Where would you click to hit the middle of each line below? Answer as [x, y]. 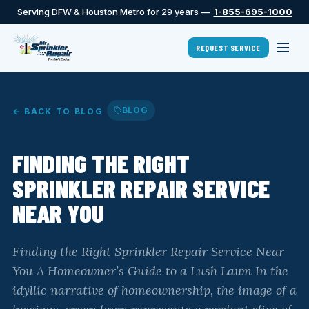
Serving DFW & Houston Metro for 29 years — [115, 12]
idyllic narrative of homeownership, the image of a [154, 290]
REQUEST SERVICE [228, 48]
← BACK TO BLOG [58, 111]
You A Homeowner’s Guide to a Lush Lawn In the [150, 271]
